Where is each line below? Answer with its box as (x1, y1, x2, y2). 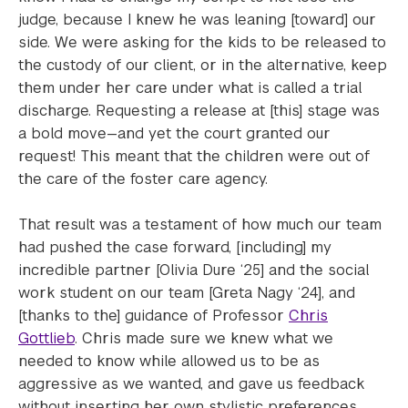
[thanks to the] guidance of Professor (18, 306, 289, 325)
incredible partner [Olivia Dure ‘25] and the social (18, 260, 369, 280)
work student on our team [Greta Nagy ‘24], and (18, 283, 355, 302)
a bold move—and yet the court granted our (18, 124, 331, 143)
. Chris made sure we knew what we (75, 329, 333, 348)
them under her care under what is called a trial (18, 78, 362, 97)
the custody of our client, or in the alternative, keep (18, 56, 387, 75)
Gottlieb (18, 329, 75, 348)
